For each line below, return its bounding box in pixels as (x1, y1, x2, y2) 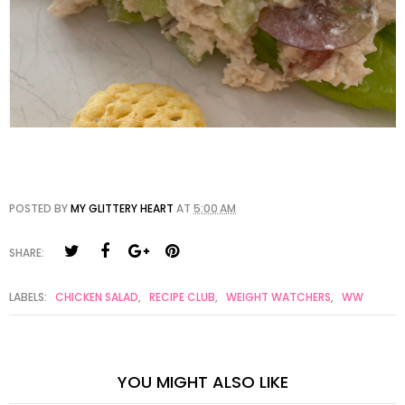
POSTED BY (9, 201, 71, 217)
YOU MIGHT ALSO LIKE (117, 371, 288, 394)
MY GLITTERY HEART (71, 201, 174, 217)
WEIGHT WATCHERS (226, 289, 331, 306)
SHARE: (9, 245, 44, 261)
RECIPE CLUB (149, 289, 215, 306)
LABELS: (9, 289, 50, 306)
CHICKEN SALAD (55, 289, 138, 306)
